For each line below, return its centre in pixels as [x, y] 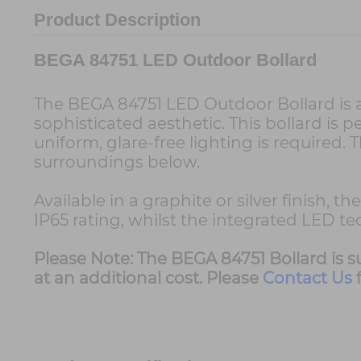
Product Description [117, 20]
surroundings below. [117, 162]
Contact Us [307, 278]
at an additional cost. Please [148, 278]
